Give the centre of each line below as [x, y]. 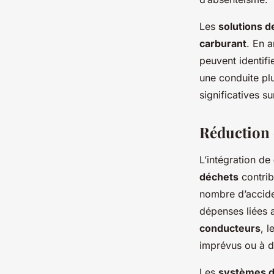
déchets [219, 177]
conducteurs [230, 228]
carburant [223, 44]
